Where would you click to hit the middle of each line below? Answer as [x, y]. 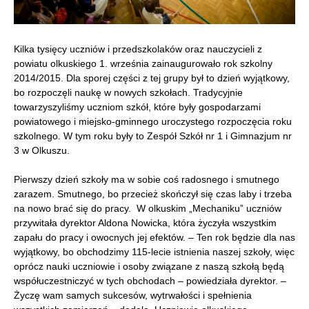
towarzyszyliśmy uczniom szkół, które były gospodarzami [137, 107]
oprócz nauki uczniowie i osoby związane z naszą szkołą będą [149, 266]
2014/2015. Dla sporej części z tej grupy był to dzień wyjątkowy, [152, 78]
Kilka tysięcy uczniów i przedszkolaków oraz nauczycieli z [138, 49]
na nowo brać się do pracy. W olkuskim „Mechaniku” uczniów [148, 208]
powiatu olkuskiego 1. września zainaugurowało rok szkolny [143, 63]
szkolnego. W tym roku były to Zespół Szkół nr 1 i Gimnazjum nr [153, 136]
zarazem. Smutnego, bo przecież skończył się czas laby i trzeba [153, 193]
